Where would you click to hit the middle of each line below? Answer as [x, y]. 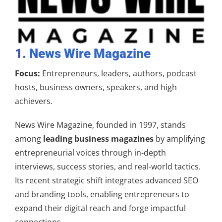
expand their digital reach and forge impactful [100, 208]
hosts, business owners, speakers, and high [96, 87]
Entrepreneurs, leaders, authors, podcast [118, 73]
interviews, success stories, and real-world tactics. [108, 166]
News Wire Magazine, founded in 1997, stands [100, 125]
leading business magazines [98, 139]
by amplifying [179, 139]
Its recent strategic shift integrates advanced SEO [107, 180]
